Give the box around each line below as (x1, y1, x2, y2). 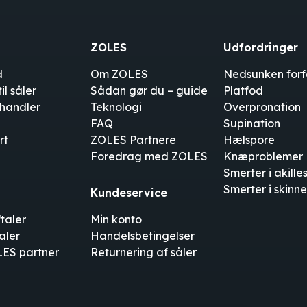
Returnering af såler (90, 245, 197, 259)
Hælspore (223, 132, 275, 147)
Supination (223, 116, 280, 130)
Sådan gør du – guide (90, 83, 208, 97)
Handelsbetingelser (90, 228, 195, 243)
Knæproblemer (223, 149, 303, 163)
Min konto (90, 212, 143, 226)
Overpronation (223, 99, 301, 114)
